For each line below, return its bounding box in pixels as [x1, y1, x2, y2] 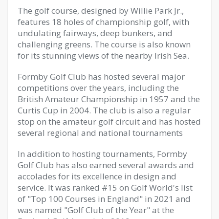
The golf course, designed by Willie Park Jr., [18, 5, 184, 16]
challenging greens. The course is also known [18, 39, 191, 50]
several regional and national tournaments [18, 127, 183, 138]
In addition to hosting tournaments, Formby [18, 148, 187, 159]
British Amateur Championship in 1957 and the [18, 93, 200, 105]
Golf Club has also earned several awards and [18, 159, 194, 171]
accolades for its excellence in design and [18, 171, 176, 182]
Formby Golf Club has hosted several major [18, 71, 185, 82]
